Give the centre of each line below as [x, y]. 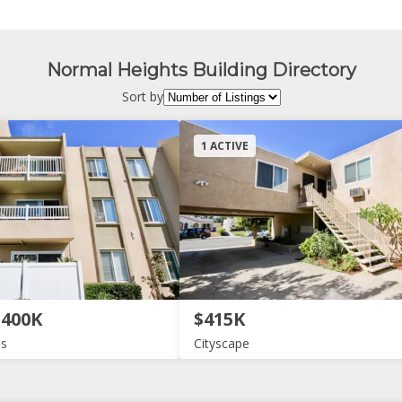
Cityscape [222, 344]
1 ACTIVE [225, 146]
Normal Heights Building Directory [201, 70]
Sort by [142, 97]
